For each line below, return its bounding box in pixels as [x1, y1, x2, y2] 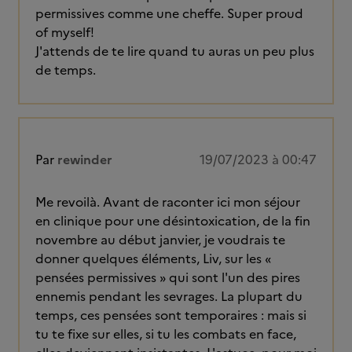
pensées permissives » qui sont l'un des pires [35, 268, 300, 287]
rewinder [57, 150, 112, 169]
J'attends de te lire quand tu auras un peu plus [35, 42, 314, 60]
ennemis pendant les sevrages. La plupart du [35, 287, 302, 306]
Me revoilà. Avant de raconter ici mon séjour [35, 192, 300, 211]
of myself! [35, 23, 94, 42]
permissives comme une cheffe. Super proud [35, 4, 303, 23]
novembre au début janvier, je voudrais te [35, 230, 285, 249]
